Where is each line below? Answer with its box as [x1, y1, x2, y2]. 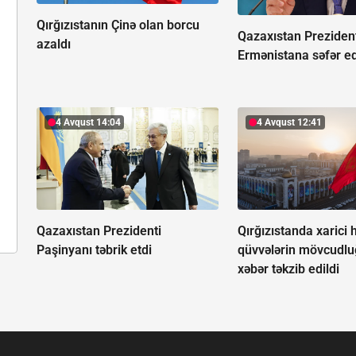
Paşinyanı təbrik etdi [37, 242, 152, 258]
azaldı [37, 37, 71, 52]
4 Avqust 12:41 [257, 117, 323, 129]
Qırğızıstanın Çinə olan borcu [37, 17, 199, 33]
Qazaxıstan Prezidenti [37, 223, 161, 239]
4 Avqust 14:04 [56, 117, 121, 129]
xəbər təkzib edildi [238, 261, 340, 277]
